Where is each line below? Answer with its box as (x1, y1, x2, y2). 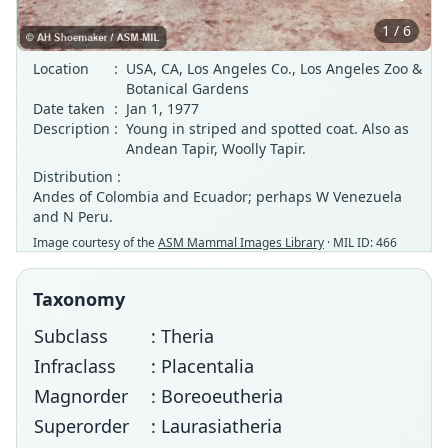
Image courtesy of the (33, 234, 158, 251)
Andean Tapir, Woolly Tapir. (126, 139, 306, 158)
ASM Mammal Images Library (158, 234, 324, 251)
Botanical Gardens (126, 79, 249, 98)
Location (33, 59, 89, 78)
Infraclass (34, 354, 116, 378)
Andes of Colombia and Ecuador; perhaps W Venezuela (33, 187, 402, 206)
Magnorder (34, 384, 128, 408)
